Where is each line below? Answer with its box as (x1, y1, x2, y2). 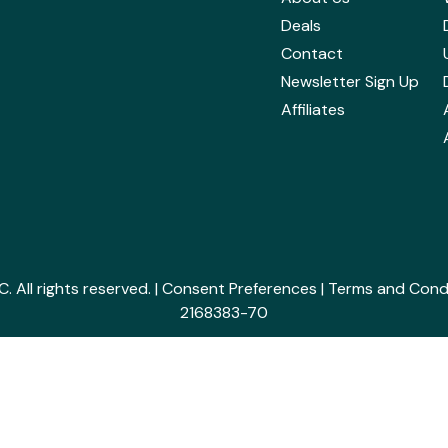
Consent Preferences (162, 277, 317, 299)
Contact (280, 43, 343, 65)
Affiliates (280, 99, 345, 121)
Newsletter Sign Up (280, 71, 419, 93)
